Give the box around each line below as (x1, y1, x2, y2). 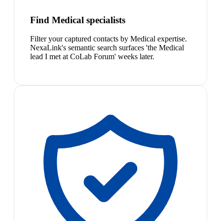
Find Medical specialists (30, 14, 125, 25)
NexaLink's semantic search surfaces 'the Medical (30, 43, 184, 52)
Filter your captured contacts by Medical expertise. (30, 35, 187, 43)
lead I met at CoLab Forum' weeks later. (30, 52, 154, 61)
